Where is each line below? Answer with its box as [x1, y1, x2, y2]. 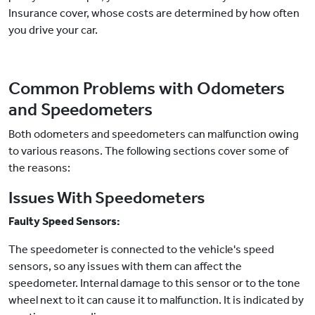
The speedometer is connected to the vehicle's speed [8, 243, 274, 257]
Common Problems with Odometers [8, 78, 285, 100]
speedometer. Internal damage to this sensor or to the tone [8, 276, 300, 290]
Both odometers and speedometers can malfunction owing [8, 127, 299, 141]
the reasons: [8, 161, 70, 175]
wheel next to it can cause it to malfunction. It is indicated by [8, 293, 304, 307]
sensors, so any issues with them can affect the [8, 259, 242, 274]
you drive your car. [8, 23, 98, 37]
